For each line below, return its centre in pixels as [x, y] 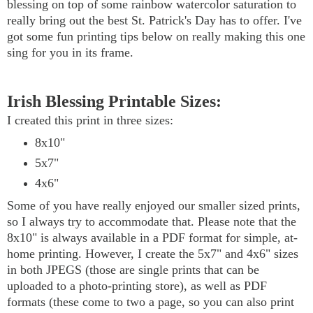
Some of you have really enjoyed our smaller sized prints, [154, 206]
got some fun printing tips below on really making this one [156, 37]
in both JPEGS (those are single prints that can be [133, 270]
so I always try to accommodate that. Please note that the [152, 222]
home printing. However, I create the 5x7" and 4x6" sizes [153, 254]
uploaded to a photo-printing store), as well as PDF [137, 286]
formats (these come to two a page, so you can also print [151, 302]
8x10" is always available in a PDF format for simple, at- [152, 238]
